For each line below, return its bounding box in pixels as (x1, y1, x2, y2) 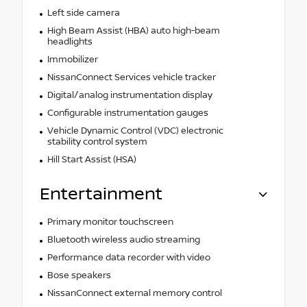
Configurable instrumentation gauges (47, 107, 208, 119)
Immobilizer (47, 53, 98, 65)
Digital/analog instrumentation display (47, 89, 212, 101)
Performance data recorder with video (47, 251, 210, 263)
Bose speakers (47, 269, 111, 281)
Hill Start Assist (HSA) (47, 153, 136, 165)
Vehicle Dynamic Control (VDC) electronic (47, 125, 223, 136)
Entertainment (40, 184, 162, 204)
